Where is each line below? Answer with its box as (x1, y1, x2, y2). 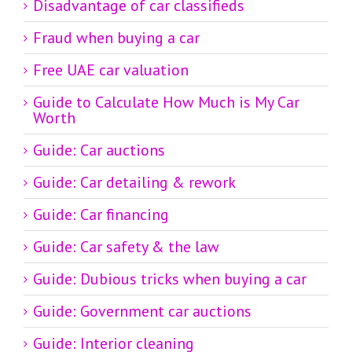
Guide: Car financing (33, 204, 169, 225)
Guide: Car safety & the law (33, 236, 219, 258)
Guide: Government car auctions (33, 301, 251, 322)
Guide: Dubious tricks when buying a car (33, 269, 306, 290)
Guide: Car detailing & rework (33, 172, 236, 193)
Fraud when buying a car (33, 27, 200, 49)
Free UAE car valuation (33, 60, 189, 81)
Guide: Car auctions (33, 140, 165, 161)
